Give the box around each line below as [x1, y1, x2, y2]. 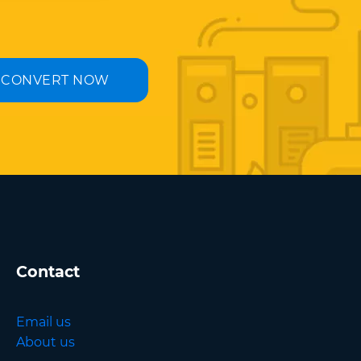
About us [15, 334, 75, 350]
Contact [15, 262, 80, 281]
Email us [15, 314, 71, 330]
